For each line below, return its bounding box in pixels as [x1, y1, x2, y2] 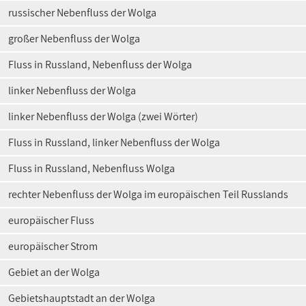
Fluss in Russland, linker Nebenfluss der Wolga [8, 135, 220, 150]
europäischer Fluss [8, 213, 94, 227]
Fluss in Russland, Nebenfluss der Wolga [8, 57, 192, 72]
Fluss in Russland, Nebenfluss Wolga [8, 161, 175, 176]
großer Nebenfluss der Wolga [8, 31, 140, 46]
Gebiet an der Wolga [8, 265, 100, 279]
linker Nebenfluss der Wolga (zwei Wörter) [8, 109, 198, 124]
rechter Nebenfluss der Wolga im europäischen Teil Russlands [8, 187, 288, 201]
